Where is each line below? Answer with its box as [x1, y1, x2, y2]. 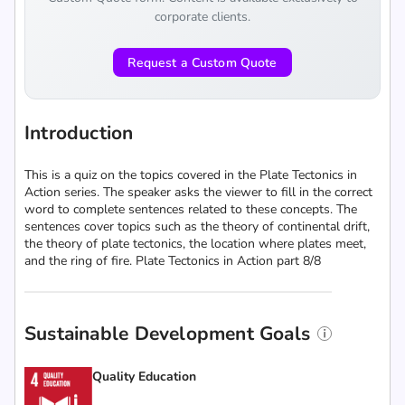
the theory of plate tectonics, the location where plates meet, [24, 235, 366, 252]
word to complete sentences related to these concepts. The [24, 201, 357, 218]
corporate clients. [155, 8, 250, 25]
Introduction [24, 120, 134, 146]
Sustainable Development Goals [24, 321, 311, 346]
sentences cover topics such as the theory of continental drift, [24, 218, 370, 235]
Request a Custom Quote [127, 53, 278, 71]
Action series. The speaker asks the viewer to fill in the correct [24, 184, 372, 201]
